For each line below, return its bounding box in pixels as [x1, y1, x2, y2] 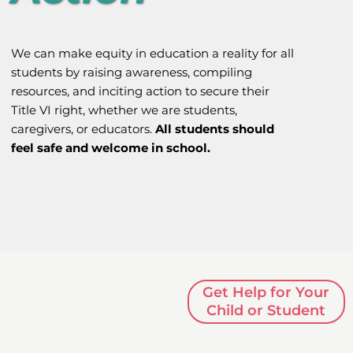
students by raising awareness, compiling [11, 64, 253, 80]
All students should [155, 121, 275, 136]
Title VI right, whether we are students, [11, 102, 238, 117]
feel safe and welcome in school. [11, 139, 211, 155]
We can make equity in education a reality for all [11, 45, 295, 61]
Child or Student [206, 301, 326, 319]
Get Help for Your [203, 283, 330, 301]
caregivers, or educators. [11, 121, 156, 136]
